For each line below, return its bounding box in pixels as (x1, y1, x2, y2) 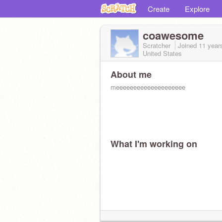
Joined (178, 41, 199, 50)
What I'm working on (111, 137, 197, 150)
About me (111, 68, 152, 81)
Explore (185, 3, 210, 14)
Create (148, 3, 169, 14)
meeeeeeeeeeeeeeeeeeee (111, 82, 185, 92)
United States (143, 49, 182, 58)
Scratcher (143, 41, 172, 50)
